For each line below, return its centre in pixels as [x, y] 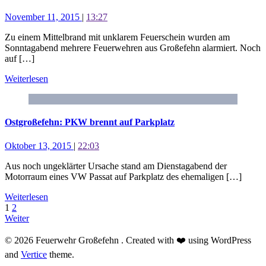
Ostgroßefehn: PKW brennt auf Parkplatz [90, 122]
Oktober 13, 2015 [39, 145]
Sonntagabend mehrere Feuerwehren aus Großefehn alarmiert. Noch [133, 48]
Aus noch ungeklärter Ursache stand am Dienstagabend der [116, 166]
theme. [61, 254]
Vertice [34, 254]
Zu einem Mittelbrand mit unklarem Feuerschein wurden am [117, 37]
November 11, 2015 [43, 17]
